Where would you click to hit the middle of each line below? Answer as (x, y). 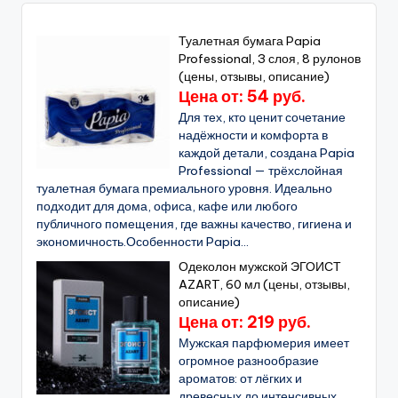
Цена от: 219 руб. (245, 322)
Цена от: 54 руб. (243, 97)
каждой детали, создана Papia (267, 153)
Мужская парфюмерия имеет (264, 343)
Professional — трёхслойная (261, 171)
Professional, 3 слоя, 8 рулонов (270, 59)
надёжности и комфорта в (254, 135)
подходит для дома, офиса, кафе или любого (167, 207)
